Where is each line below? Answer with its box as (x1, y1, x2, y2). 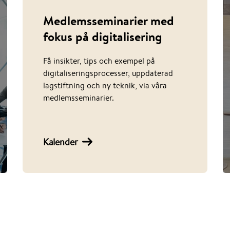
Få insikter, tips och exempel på (43, 55, 155, 66)
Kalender (43, 136, 78, 148)
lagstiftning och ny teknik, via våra (43, 80, 167, 91)
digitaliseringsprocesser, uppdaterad (43, 68, 173, 79)
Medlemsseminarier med (43, 12, 174, 29)
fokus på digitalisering (43, 28, 162, 45)
